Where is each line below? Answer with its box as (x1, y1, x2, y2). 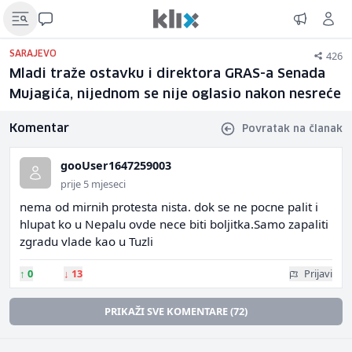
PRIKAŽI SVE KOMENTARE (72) (104, 304, 247, 318)
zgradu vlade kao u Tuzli (20, 233, 153, 249)
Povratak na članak (242, 123, 343, 134)
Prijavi (304, 266, 332, 280)
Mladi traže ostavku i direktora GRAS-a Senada (9, 68, 325, 81)
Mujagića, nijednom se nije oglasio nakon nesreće (9, 88, 341, 101)
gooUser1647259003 (60, 158, 171, 173)
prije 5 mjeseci (60, 177, 126, 191)
